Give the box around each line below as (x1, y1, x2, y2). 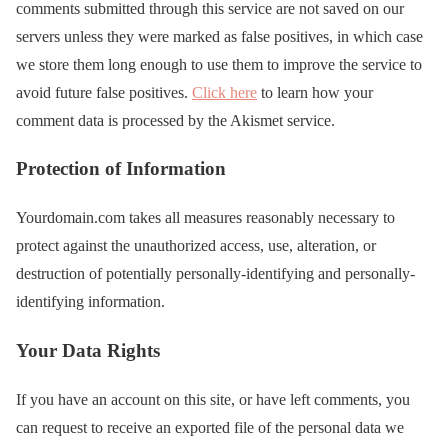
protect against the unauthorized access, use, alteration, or (16, 237, 376, 255)
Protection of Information (16, 158, 226, 180)
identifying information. (16, 293, 165, 311)
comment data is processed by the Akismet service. (16, 111, 335, 129)
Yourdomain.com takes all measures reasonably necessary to (16, 209, 395, 227)
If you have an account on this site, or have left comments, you (16, 390, 410, 408)
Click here (192, 83, 257, 101)
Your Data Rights (16, 339, 160, 361)
